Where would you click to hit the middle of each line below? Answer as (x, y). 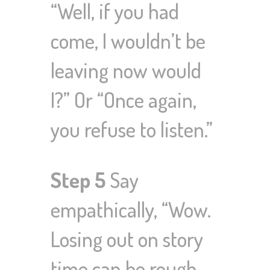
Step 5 (80, 180)
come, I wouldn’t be (128, 41)
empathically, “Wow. (131, 209)
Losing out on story (127, 239)
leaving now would (126, 70)
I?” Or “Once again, (124, 100)
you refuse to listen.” (132, 129)
